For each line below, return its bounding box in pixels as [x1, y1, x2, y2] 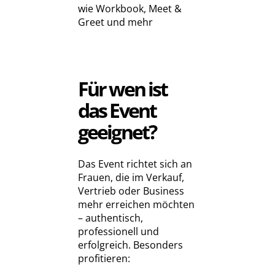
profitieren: [78, 252, 130, 266]
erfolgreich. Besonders [78, 238, 183, 252]
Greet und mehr [78, 15, 153, 29]
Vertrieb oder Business [78, 184, 184, 198]
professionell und [78, 225, 159, 239]
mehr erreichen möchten [78, 198, 195, 212]
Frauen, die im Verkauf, [78, 171, 184, 185]
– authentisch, [78, 211, 143, 225]
